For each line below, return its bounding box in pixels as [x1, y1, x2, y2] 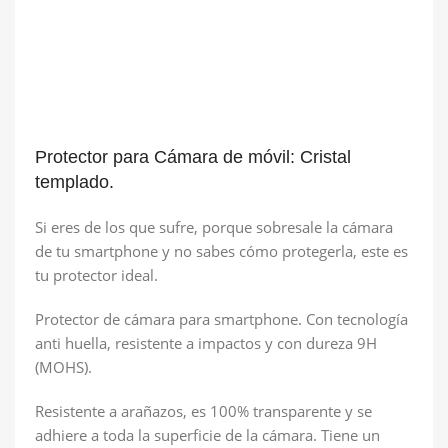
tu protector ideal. [35, 264, 158, 285]
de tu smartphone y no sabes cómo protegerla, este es [35, 240, 408, 261]
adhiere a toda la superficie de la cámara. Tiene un [35, 424, 380, 445]
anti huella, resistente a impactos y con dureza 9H [35, 332, 377, 353]
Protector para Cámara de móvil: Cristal [35, 146, 351, 167]
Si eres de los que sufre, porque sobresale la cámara [35, 216, 393, 237]
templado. [35, 171, 114, 192]
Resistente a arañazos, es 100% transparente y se [35, 400, 372, 421]
